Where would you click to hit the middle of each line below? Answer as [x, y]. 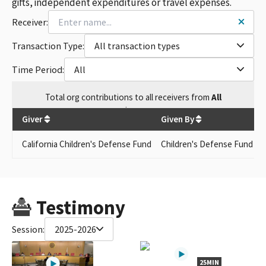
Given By [178, 119]
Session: [28, 229]
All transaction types [137, 45]
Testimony [80, 207]
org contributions [99, 97]
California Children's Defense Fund [87, 144]
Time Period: [38, 69]
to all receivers [163, 97]
